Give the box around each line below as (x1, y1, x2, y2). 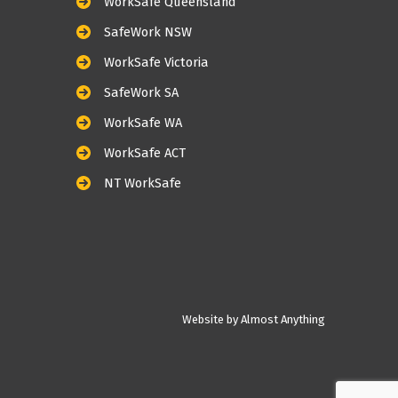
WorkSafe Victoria (104, 54, 209, 71)
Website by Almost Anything (182, 313, 325, 327)
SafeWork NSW (104, 24, 192, 41)
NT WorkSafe (104, 175, 181, 192)
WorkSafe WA (104, 115, 182, 131)
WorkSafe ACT (104, 145, 186, 162)
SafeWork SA (104, 84, 179, 101)
